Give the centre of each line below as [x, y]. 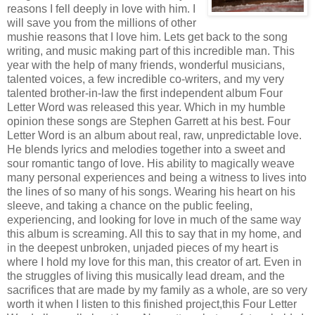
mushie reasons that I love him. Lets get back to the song [147, 37]
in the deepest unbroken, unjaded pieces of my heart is [143, 247]
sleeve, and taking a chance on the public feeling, [130, 205]
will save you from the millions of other [102, 22]
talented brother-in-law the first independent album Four [145, 93]
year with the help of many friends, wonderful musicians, [146, 65]
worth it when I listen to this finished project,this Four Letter [152, 304]
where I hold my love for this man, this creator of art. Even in [154, 262]
